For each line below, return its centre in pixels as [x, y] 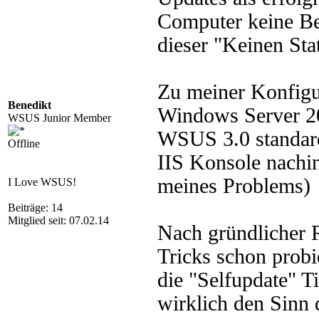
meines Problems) [234, 186]
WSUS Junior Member [59, 118]
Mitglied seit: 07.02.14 [58, 220]
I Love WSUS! [42, 182]
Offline [24, 143]
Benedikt [30, 105]
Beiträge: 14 [35, 208]
